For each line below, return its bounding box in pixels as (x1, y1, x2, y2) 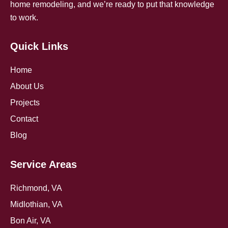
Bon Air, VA (10, 216, 51, 225)
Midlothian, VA (10, 200, 63, 209)
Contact (10, 115, 38, 123)
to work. (10, 13, 38, 22)
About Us (10, 82, 44, 91)
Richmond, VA (10, 184, 62, 192)
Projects (10, 98, 40, 107)
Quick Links (10, 41, 68, 52)
